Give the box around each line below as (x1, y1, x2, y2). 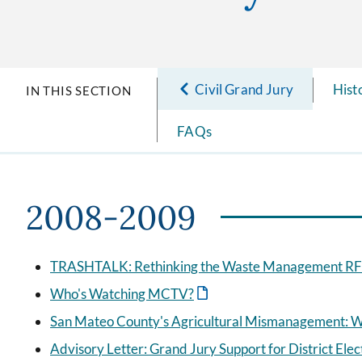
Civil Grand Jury (195, 80, 293, 98)
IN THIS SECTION (26, 83, 132, 98)
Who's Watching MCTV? (50, 285, 194, 302)
